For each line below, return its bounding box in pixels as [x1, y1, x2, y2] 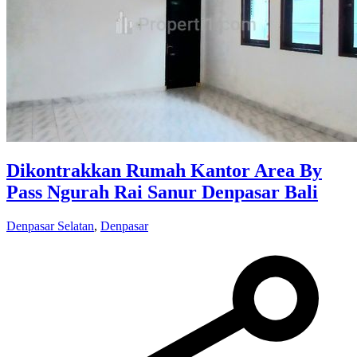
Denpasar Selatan [6, 219, 94, 233]
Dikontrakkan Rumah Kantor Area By [6, 160, 322, 182]
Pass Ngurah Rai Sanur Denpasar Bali [6, 182, 318, 203]
